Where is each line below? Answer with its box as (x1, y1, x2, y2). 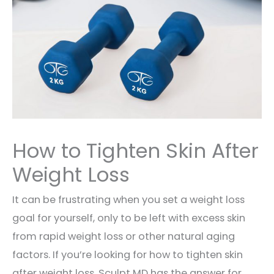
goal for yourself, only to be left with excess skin (12, 210, 245, 225)
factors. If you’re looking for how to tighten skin (12, 247, 243, 262)
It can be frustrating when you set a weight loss (12, 192, 245, 207)
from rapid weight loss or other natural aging (12, 229, 235, 243)
